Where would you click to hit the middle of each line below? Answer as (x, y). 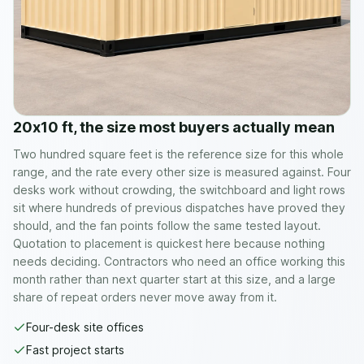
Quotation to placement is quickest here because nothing (169, 243)
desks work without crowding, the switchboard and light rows (179, 189)
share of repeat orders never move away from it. (145, 297)
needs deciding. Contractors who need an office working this (179, 261)
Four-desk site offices (85, 327)
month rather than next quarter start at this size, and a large (174, 279)
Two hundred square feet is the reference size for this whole (178, 154)
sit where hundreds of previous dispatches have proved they (179, 207)
